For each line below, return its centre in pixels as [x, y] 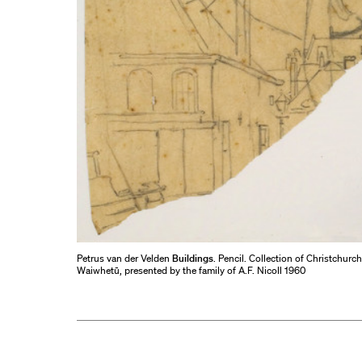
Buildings [192, 259]
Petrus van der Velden [124, 259]
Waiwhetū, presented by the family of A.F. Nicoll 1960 [191, 271]
